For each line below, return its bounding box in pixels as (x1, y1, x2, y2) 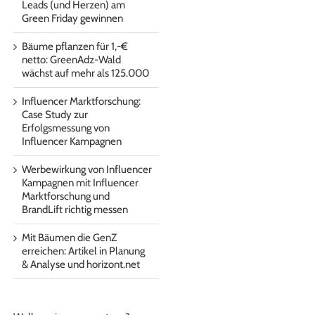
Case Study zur (22, 108, 88, 121)
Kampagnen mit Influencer (22, 176, 139, 189)
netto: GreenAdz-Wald (22, 53, 121, 66)
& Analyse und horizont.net (22, 258, 140, 271)
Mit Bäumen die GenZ (22, 231, 117, 244)
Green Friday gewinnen (22, 12, 123, 25)
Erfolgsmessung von (22, 122, 110, 134)
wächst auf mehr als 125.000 (22, 67, 149, 79)
